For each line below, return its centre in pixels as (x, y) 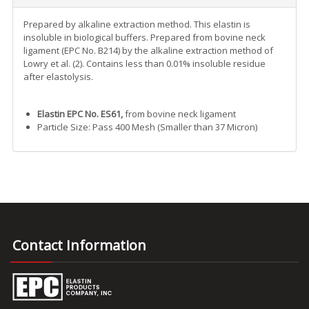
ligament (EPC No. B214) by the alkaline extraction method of (148, 50)
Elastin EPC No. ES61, (80, 113)
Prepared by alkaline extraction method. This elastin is (137, 24)
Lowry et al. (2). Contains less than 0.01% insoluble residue (144, 63)
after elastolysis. (58, 76)
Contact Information (79, 245)
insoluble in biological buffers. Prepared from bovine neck (144, 37)
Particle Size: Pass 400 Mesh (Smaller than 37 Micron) (147, 127)
